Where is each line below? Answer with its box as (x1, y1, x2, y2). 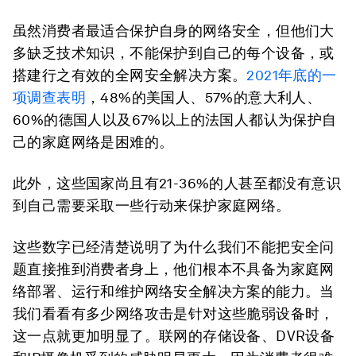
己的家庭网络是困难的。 (13, 133, 174, 150)
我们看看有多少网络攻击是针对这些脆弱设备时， (13, 304, 335, 322)
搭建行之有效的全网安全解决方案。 (13, 66, 247, 83)
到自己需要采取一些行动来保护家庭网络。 (13, 196, 291, 214)
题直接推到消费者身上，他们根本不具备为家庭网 (13, 260, 335, 277)
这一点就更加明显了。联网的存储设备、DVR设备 (13, 327, 335, 344)
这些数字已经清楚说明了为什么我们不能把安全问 (13, 238, 335, 255)
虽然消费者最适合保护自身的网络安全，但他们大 (13, 21, 335, 39)
